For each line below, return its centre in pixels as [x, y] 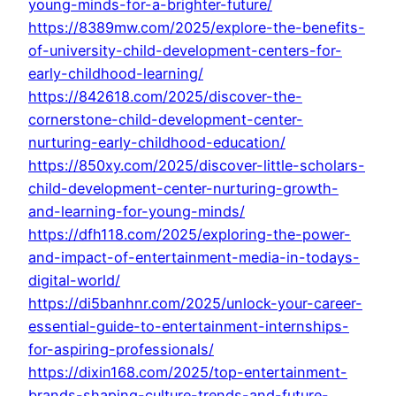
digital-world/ [74, 281]
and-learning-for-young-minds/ [137, 212]
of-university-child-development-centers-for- [185, 51]
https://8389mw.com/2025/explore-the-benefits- [197, 28]
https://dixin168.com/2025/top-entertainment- [188, 373]
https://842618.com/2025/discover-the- [165, 97]
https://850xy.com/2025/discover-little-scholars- [197, 166]
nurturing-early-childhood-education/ [157, 143]
